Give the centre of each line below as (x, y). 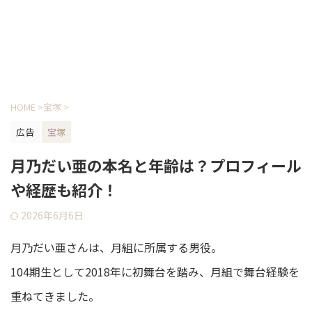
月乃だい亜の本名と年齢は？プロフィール (156, 165)
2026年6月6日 (52, 215)
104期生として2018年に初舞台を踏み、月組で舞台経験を (155, 272)
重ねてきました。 (55, 296)
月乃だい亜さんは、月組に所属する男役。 (116, 247)
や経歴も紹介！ (64, 189)
